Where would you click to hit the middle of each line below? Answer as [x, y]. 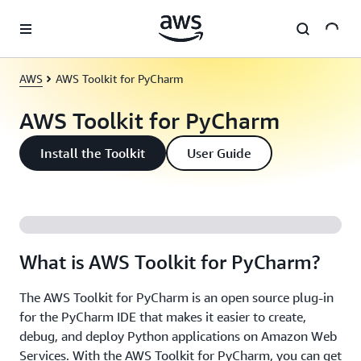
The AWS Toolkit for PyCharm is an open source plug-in [176, 297]
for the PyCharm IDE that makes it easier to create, [163, 317]
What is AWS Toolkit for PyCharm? [170, 262]
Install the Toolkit [93, 153]
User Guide [219, 153]
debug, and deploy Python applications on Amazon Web [178, 336]
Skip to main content [59, 16]
